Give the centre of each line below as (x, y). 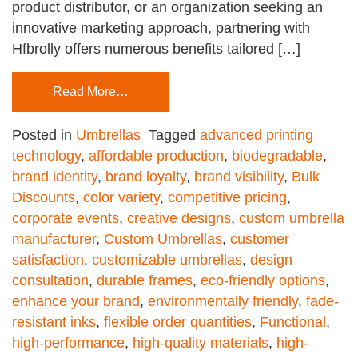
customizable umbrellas (167, 259)
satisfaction (48, 259)
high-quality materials (201, 342)
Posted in (44, 135)
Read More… (91, 91)
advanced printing (257, 135)
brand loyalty (146, 176)
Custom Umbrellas (163, 239)
